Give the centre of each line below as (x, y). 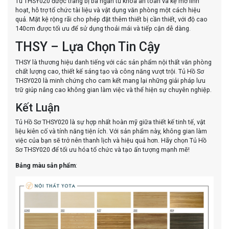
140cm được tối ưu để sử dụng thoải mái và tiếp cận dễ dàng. (103, 28)
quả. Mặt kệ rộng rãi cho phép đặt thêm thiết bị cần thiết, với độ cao (111, 19)
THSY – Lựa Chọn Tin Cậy (88, 47)
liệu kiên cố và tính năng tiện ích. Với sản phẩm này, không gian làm (111, 131)
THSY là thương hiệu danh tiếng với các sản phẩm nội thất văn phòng (113, 62)
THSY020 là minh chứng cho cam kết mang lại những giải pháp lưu (110, 81)
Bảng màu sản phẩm (45, 165)
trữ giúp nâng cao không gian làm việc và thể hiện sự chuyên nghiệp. (113, 90)
